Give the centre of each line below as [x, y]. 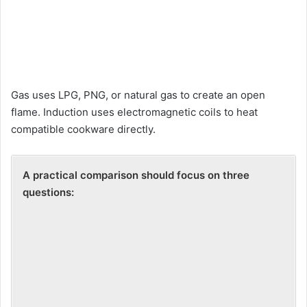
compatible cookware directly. [83, 130]
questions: [50, 193]
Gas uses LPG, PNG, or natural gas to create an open [138, 95]
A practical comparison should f [102, 175]
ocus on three [215, 175]
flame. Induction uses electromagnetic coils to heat [134, 112]
